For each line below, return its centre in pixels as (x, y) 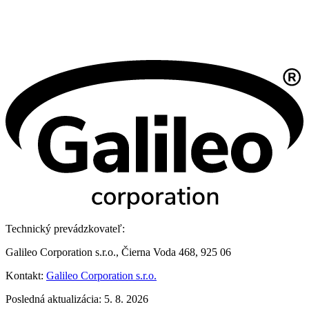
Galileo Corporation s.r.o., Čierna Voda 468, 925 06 (118, 252)
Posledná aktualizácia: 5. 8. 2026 (77, 299)
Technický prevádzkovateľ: (65, 229)
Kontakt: (26, 276)
